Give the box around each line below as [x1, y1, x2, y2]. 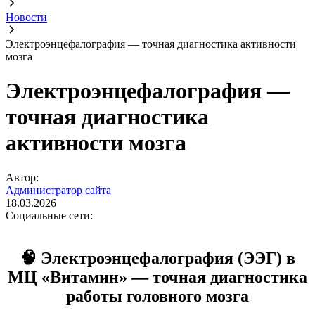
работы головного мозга [66, 286, 249, 305]
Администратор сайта [6, 184, 111, 196]
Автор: [6, 171, 39, 184]
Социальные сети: [6, 209, 93, 221]
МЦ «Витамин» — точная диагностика [8, 267, 307, 286]
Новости [6, 11, 47, 23]
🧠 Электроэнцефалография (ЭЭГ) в [20, 248, 295, 267]
